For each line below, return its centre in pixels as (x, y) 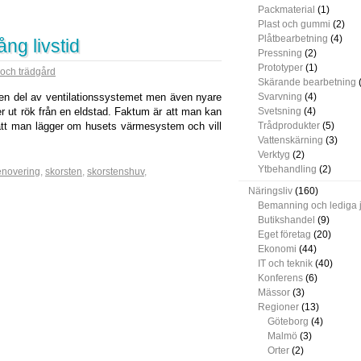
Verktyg (274, 155)
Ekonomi (277, 249)
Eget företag (284, 234)
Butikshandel (286, 220)
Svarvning (280, 97)
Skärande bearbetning (307, 82)
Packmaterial (286, 10)
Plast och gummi (294, 24)
